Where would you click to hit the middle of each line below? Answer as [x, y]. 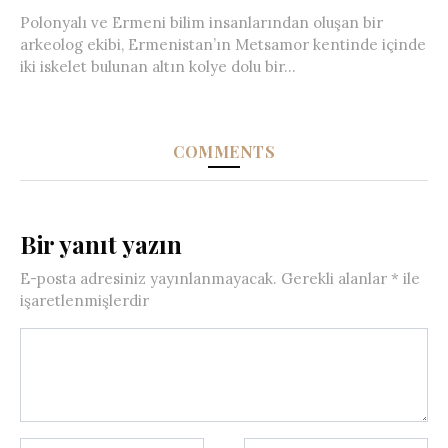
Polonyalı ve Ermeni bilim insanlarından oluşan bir [201, 23]
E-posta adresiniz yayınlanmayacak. [148, 279]
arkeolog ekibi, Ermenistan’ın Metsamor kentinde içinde [223, 45]
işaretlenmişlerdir [84, 301]
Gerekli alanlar [336, 279]
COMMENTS [224, 152]
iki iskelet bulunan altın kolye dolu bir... [158, 67]
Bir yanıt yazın [101, 244]
